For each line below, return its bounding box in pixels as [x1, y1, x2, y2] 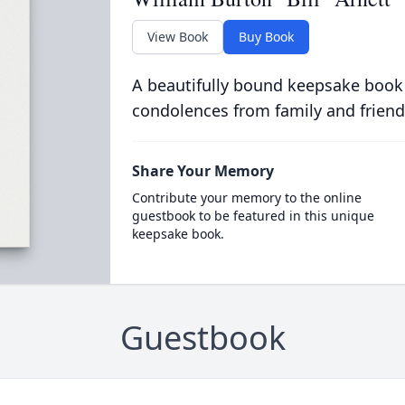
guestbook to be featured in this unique [131, 207, 374, 224]
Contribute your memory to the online [131, 189, 362, 206]
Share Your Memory [131, 161, 274, 181]
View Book [146, 28, 208, 45]
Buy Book [238, 28, 294, 45]
